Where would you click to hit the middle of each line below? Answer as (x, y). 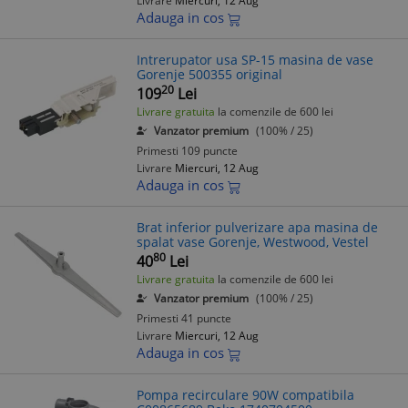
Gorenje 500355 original (209, 74)
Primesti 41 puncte (184, 318)
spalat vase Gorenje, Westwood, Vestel (253, 242)
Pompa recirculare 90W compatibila (245, 395)
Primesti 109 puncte (187, 151)
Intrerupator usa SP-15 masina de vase (255, 60)
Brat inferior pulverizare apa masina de (257, 227)
